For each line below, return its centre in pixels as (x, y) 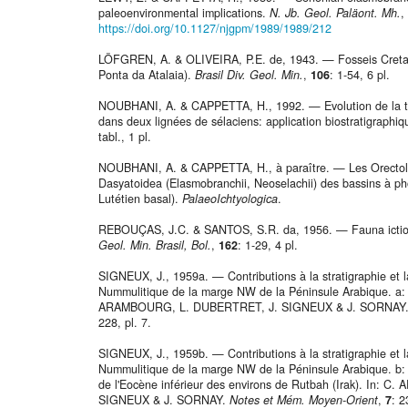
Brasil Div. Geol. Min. (249, 75)
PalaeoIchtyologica (230, 199)
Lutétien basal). (140, 199)
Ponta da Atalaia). (147, 75)
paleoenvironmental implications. (184, 13)
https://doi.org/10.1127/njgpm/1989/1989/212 (215, 29)
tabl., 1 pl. (125, 137)
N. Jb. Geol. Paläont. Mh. (335, 13)
